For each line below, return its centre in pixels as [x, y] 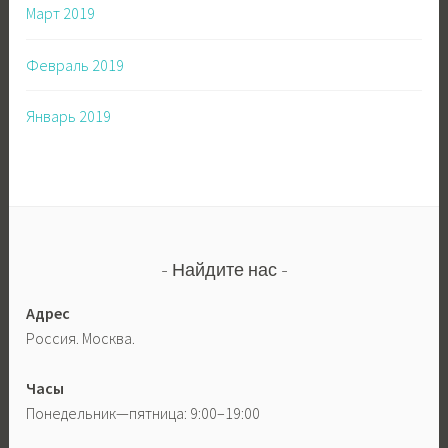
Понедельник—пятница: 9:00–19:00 [143, 413]
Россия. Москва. [81, 337]
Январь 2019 [69, 116]
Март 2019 [61, 13]
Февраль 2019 [75, 64]
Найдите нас [224, 272]
